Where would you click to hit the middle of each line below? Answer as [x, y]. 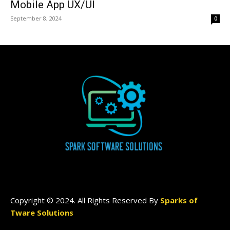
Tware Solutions [42, 212]
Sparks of [179, 200]
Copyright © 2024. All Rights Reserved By [85, 200]
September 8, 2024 [36, 18]
